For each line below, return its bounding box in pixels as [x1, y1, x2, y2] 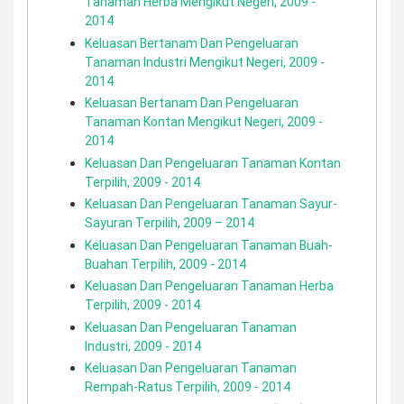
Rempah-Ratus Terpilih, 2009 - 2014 [85, 379, 290, 395]
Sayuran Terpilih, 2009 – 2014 [85, 215, 254, 231]
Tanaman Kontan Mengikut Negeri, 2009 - [85, 114, 323, 130]
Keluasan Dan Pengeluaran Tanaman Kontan [85, 154, 341, 171]
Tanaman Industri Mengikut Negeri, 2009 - [85, 53, 325, 70]
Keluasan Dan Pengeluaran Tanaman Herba [85, 278, 334, 294]
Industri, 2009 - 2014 [85, 337, 201, 354]
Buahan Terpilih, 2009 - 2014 [85, 255, 246, 272]
